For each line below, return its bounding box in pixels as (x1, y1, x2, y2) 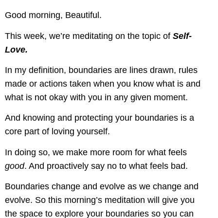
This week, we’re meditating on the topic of (5, 31, 173, 41)
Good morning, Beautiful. (5, 10, 102, 20)
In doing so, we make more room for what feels (5, 147, 187, 157)
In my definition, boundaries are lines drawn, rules (5, 65, 198, 75)
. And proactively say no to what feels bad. (24, 161, 188, 171)
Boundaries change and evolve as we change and (5, 182, 199, 192)
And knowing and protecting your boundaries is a (5, 113, 194, 123)
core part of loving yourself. (5, 127, 110, 137)
